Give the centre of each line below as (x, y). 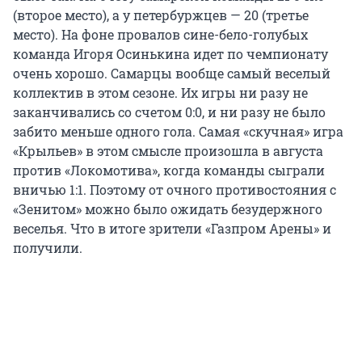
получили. (48, 248)
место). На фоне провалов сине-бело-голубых (160, 35)
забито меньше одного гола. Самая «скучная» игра (178, 132)
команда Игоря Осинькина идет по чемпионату (170, 54)
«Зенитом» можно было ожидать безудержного (168, 209)
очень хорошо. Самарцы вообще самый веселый (172, 74)
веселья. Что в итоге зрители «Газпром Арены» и (172, 229)
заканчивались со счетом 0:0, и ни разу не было (169, 112)
